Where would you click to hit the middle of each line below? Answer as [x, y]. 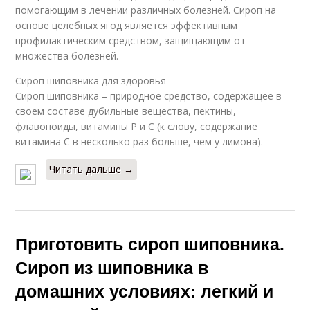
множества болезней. [67, 56]
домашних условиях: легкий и [145, 291]
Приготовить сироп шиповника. [150, 244]
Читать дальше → [92, 169]
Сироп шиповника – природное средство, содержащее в [149, 96]
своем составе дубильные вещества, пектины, [126, 111]
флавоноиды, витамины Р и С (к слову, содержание [137, 126]
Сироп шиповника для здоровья [91, 81]
